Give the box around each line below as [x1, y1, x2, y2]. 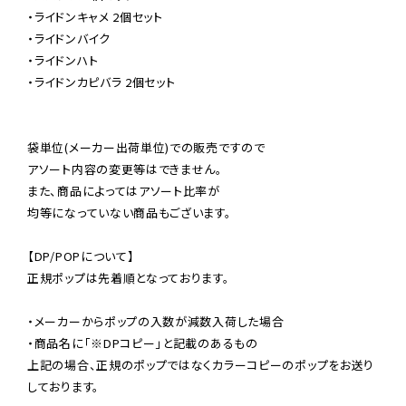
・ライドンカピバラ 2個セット [27, 72, 176, 91]
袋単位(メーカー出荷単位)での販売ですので [27, 138, 266, 156]
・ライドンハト [27, 51, 99, 69]
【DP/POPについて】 [27, 246, 135, 265]
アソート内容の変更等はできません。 [27, 159, 223, 178]
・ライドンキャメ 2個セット [27, 7, 163, 25]
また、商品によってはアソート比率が [27, 181, 220, 199]
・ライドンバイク [27, 29, 111, 47]
